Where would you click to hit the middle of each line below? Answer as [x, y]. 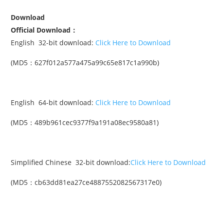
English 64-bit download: [52, 102]
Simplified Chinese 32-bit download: [71, 162]
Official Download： [44, 30]
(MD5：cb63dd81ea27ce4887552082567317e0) [86, 182]
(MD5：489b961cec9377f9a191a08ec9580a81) [85, 122]
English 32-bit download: [53, 43]
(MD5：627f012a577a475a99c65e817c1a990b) [85, 63]
